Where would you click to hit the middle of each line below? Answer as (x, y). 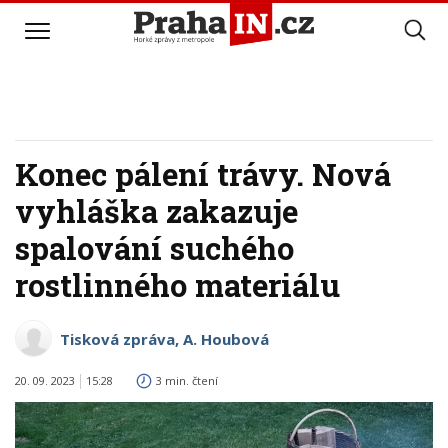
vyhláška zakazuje (156, 211)
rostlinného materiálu (177, 285)
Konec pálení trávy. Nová (203, 174)
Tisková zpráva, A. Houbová (164, 339)
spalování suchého (154, 248)
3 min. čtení (187, 380)
